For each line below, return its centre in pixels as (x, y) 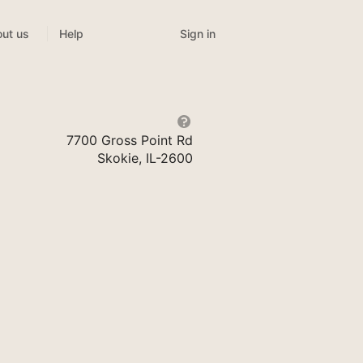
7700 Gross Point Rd (129, 141)
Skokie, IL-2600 (145, 158)
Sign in (198, 34)
